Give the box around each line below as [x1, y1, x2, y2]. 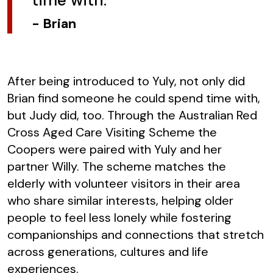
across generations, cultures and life [7, 243, 208, 260]
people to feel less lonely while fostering [7, 209, 232, 225]
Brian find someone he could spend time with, [7, 90, 260, 106]
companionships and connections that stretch [7, 226, 264, 243]
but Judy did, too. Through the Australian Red [7, 107, 257, 123]
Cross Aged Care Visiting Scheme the [7, 124, 217, 140]
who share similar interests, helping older [7, 192, 233, 208]
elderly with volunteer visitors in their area [7, 175, 240, 191]
